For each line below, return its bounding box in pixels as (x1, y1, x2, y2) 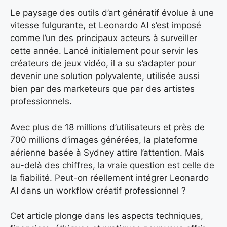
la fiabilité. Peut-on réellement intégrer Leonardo (10, 172, 209, 183)
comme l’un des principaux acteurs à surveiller (10, 33, 197, 44)
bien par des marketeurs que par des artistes (10, 84, 195, 94)
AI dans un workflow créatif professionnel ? (10, 185, 186, 196)
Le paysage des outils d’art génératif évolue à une (10, 8, 214, 18)
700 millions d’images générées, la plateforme (10, 134, 198, 145)
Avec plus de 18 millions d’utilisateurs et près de (10, 122, 205, 132)
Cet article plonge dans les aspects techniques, (10, 211, 203, 221)
